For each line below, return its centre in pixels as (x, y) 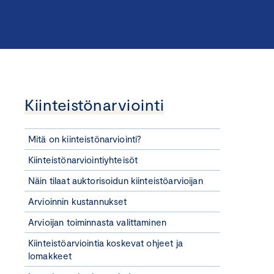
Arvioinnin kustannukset (78, 201)
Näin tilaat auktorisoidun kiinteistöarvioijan (116, 180)
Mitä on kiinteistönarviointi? (85, 139)
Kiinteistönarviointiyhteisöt (83, 160)
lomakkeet (50, 256)
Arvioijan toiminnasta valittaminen (98, 222)
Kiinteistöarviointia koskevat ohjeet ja (106, 243)
